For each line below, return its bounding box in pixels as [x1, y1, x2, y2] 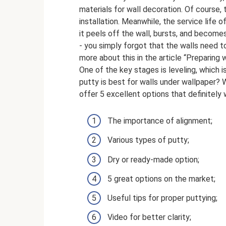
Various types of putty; [107, 135, 189, 145]
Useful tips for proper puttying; [107, 193, 217, 203]
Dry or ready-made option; [107, 154, 199, 164]
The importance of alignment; [107, 116, 212, 126]
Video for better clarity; [107, 212, 191, 222]
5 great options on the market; [107, 174, 215, 184]
